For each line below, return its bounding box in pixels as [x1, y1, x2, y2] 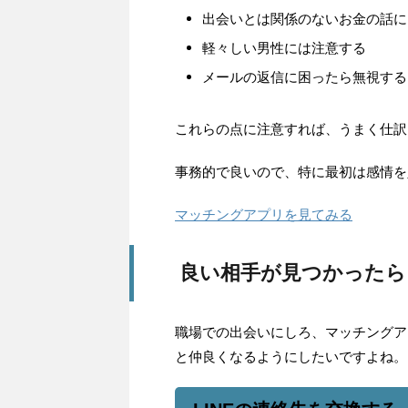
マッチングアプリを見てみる [175, 205, 352, 223]
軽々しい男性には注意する [202, 38, 366, 56]
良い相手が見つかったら [179, 260, 406, 284]
